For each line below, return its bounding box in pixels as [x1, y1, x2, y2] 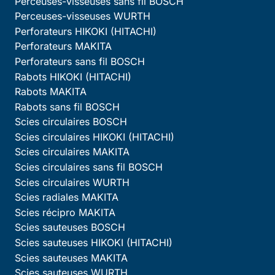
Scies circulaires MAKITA [15, 145, 130, 158]
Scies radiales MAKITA [15, 191, 118, 204]
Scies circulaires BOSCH [15, 115, 127, 128]
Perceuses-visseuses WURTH [15, 10, 150, 23]
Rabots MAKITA [15, 85, 87, 98]
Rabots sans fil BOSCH [15, 100, 120, 113]
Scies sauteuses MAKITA [15, 251, 128, 264]
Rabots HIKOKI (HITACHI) [15, 70, 131, 83]
